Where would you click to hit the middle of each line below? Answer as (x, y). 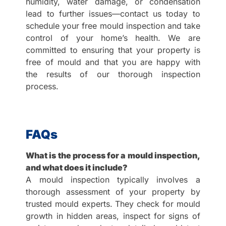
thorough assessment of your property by (113, 191)
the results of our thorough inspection (113, 74)
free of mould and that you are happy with (113, 62)
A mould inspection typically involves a (113, 179)
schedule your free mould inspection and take (113, 25)
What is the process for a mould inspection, (113, 155)
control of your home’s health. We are (113, 38)
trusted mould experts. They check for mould (113, 204)
